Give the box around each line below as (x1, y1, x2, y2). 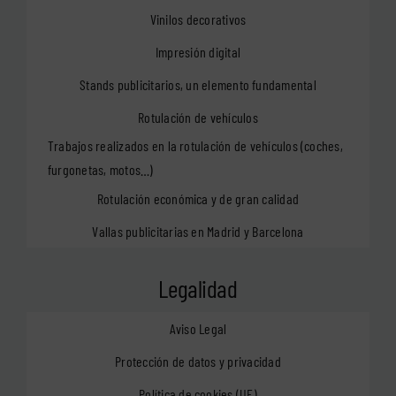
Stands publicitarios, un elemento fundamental (80, 75, 316, 93)
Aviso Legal (169, 319, 227, 337)
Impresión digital (155, 42, 241, 60)
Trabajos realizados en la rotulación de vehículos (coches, (47, 137, 343, 155)
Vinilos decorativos (149, 10, 247, 27)
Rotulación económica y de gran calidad (96, 189, 300, 207)
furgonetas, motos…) (47, 161, 154, 179)
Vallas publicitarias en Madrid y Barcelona (92, 222, 304, 240)
